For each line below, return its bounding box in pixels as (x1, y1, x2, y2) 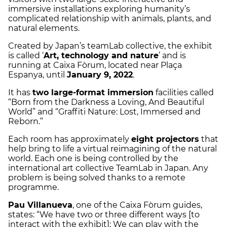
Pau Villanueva (8, 200, 72, 210)
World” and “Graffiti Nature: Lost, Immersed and (8, 106, 201, 117)
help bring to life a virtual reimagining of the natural (8, 143, 217, 154)
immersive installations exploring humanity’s (8, 4, 190, 14)
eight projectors (131, 134, 199, 144)
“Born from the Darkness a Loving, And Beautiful (8, 97, 204, 107)
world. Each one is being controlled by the (8, 153, 178, 163)
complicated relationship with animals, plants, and (8, 13, 211, 23)
